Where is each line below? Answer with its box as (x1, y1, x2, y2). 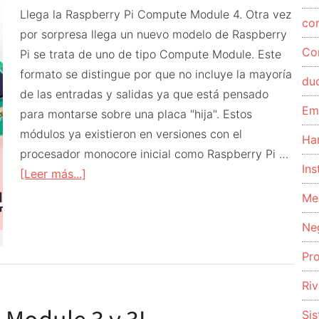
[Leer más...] (20, 167, 86, 181)
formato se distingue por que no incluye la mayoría (20, 67, 292, 81)
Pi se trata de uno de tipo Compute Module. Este (20, 47, 281, 61)
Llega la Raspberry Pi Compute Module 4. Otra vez (20, 7, 291, 21)
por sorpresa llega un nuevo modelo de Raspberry (20, 27, 287, 41)
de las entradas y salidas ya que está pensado (20, 87, 268, 101)
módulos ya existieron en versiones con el (20, 127, 242, 141)
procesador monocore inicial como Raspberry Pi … (20, 147, 288, 161)
